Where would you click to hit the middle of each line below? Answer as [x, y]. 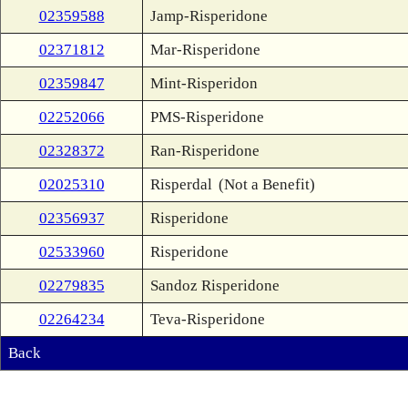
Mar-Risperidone [205, 50]
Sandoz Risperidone [215, 286]
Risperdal [181, 184]
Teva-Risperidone [208, 319]
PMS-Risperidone [207, 117]
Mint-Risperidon [204, 83]
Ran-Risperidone [205, 151]
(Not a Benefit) [266, 184]
